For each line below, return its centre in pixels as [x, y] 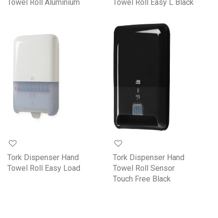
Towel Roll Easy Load [44, 168]
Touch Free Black [142, 179]
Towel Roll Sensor [144, 168]
